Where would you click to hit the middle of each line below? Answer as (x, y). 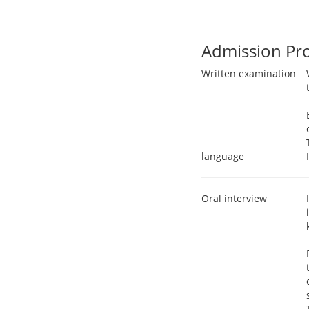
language (223, 156)
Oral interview (234, 198)
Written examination (249, 73)
